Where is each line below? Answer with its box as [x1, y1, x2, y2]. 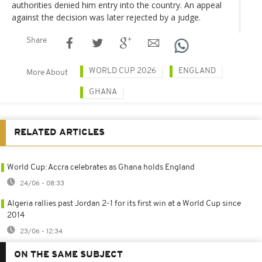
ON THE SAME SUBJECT [14, 250, 123, 260]
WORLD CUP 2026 [89, 67, 156, 76]
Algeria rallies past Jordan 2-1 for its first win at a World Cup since [7, 199, 241, 209]
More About [26, 68, 68, 78]
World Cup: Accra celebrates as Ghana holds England [7, 163, 195, 173]
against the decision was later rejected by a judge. [12, 12, 201, 23]
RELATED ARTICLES [14, 128, 105, 138]
